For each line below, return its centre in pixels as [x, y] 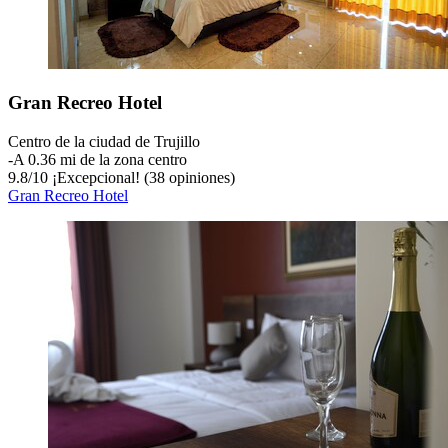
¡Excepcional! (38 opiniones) [141, 177]
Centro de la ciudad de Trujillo [104, 141]
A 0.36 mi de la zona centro [100, 159]
